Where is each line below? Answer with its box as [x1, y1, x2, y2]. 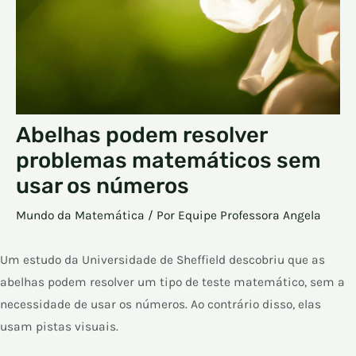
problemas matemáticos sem [16, 147, 321, 174]
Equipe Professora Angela [178, 208, 321, 223]
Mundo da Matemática [16, 208, 145, 223]
